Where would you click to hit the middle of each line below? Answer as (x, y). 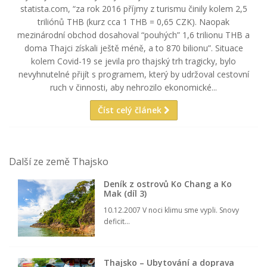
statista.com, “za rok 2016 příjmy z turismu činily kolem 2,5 (133, 8)
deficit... (117, 221)
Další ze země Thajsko (59, 161)
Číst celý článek (131, 110)
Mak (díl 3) (125, 193)
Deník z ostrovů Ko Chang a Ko (168, 184)
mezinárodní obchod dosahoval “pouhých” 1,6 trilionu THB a (133, 35)
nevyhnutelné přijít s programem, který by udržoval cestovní (133, 74)
